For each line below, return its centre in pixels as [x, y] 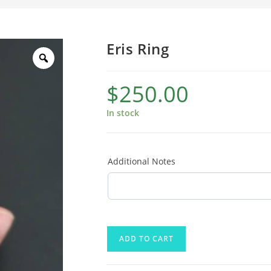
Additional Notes [142, 161]
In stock [123, 113]
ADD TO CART [146, 239]
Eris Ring [138, 49]
